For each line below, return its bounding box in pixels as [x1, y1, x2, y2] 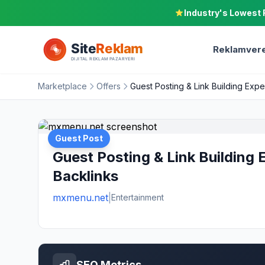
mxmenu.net [53, 192, 108, 203]
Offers [96, 81, 121, 91]
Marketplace [38, 81, 87, 91]
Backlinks [53, 167, 118, 185]
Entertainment [111, 192, 164, 202]
